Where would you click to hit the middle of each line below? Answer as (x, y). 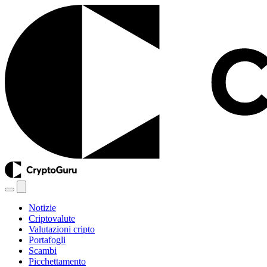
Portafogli (47, 240)
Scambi (43, 250)
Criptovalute (52, 218)
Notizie (42, 207)
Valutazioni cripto (62, 229)
